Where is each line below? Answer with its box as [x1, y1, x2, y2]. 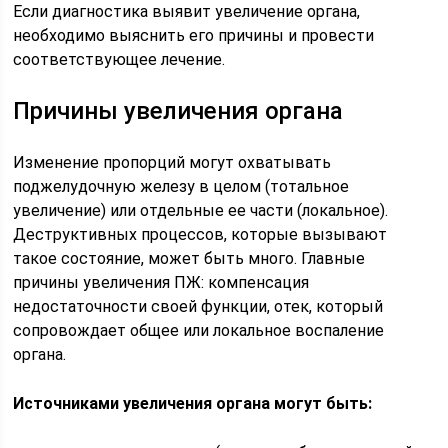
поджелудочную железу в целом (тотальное [13, 177, 350, 196]
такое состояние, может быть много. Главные [13, 249, 366, 268]
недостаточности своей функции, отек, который [13, 297, 384, 316]
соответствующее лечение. [13, 50, 226, 69]
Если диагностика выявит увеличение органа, [13, 2, 361, 21]
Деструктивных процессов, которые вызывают [13, 225, 388, 244]
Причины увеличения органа [13, 97, 344, 125]
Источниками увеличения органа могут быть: [13, 394, 373, 413]
